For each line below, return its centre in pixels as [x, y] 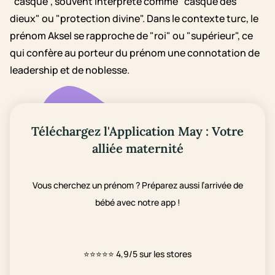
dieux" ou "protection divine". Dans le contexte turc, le [134, 18]
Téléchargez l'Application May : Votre [137, 131]
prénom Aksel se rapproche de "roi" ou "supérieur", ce [131, 36]
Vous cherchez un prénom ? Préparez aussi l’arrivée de [137, 185]
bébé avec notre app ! [137, 202]
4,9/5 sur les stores [154, 254]
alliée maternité [137, 148]
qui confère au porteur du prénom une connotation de [135, 53]
